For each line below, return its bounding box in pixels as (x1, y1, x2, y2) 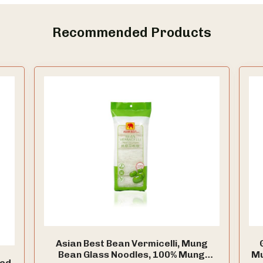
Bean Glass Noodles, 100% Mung (58, 248, 205, 260)
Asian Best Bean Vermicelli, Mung (55, 237, 208, 249)
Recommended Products (52, 25, 211, 41)
